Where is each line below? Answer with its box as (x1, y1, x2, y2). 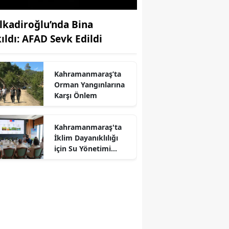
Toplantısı (54, 154, 88, 164)
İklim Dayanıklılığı (54, 132, 118, 143)
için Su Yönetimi (54, 143, 111, 153)
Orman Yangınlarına (54, 79, 125, 89)
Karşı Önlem (54, 90, 97, 100)
